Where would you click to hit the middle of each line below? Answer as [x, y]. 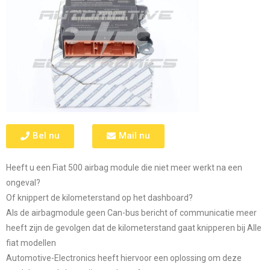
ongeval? [23, 182]
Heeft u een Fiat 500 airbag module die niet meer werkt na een [124, 167]
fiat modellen [31, 243]
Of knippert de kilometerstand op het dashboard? [99, 197]
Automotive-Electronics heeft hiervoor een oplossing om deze [124, 258]
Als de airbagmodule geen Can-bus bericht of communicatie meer [131, 212]
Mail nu [134, 135]
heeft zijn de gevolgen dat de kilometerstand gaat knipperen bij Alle [134, 228]
